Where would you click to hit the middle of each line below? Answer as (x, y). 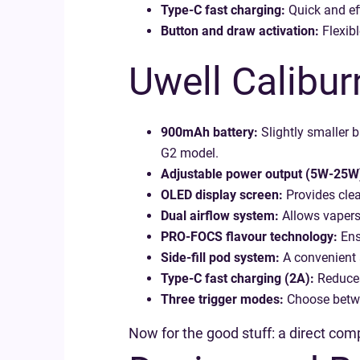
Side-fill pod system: (220, 258)
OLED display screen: (222, 195)
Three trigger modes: (222, 299)
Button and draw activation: (240, 31)
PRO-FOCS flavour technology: (249, 237)
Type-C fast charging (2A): (237, 278)
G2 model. (190, 153)
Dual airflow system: (220, 216)
